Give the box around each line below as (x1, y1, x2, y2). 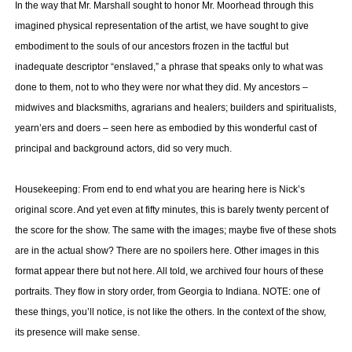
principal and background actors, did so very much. (14, 143, 232, 154)
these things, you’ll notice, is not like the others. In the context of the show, (14, 306, 326, 317)
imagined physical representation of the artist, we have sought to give (14, 20, 309, 31)
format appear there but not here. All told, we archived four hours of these (14, 266, 324, 277)
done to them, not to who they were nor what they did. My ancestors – (14, 82, 308, 93)
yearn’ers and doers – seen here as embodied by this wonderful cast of (14, 123, 317, 134)
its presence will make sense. (14, 327, 140, 338)
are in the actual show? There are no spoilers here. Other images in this (14, 245, 319, 256)
